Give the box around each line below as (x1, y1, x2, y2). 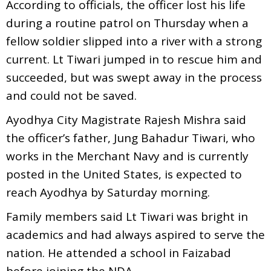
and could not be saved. (6, 87, 137, 103)
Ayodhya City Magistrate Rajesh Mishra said (6, 111, 246, 128)
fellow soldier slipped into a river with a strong (6, 33, 262, 49)
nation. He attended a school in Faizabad (6, 244, 231, 261)
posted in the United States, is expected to (6, 166, 242, 182)
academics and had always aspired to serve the (6, 226, 265, 243)
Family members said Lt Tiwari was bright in (6, 208, 248, 224)
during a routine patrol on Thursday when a (6, 15, 249, 31)
